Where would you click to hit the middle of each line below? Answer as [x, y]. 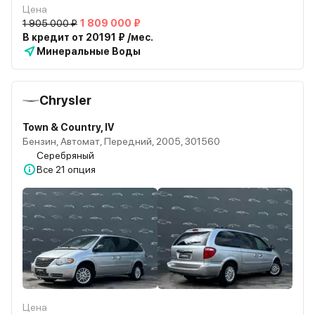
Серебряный [65, 155]
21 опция [76, 169]
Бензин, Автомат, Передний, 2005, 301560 [121, 141]
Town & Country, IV [69, 127]
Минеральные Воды [89, 51]
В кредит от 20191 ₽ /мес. [88, 37]
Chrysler [65, 100]
